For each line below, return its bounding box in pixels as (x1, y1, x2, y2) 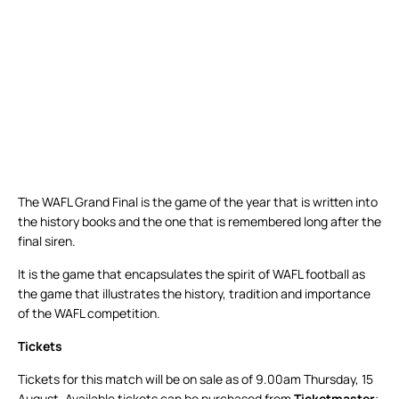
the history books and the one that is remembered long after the (18, 213, 381, 231)
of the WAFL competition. (18, 305, 160, 322)
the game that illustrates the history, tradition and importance (18, 285, 370, 303)
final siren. (18, 232, 76, 250)
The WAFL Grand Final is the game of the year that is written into (18, 193, 378, 211)
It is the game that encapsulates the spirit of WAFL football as (18, 265, 365, 283)
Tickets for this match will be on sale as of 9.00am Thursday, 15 (18, 370, 373, 388)
